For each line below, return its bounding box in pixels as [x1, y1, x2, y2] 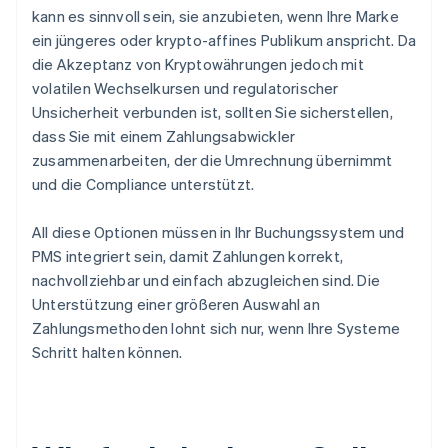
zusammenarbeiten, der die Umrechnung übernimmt [32, 150, 393, 171]
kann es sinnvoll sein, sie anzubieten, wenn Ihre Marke [32, 6, 399, 27]
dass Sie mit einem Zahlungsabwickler [32, 126, 296, 147]
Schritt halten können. [32, 342, 183, 363]
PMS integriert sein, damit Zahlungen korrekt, [32, 246, 344, 267]
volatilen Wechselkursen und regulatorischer [32, 78, 339, 99]
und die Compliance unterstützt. [32, 174, 255, 195]
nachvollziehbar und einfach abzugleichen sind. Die [32, 270, 381, 291]
